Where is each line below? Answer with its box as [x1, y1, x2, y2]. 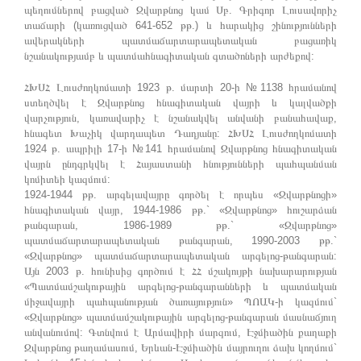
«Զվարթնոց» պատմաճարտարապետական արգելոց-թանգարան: [24, 249, 337, 262]
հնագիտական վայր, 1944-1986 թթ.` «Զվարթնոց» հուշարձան [24, 203, 337, 216]
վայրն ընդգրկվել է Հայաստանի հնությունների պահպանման [24, 157, 337, 170]
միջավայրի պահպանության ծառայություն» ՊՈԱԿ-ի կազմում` [24, 295, 337, 308]
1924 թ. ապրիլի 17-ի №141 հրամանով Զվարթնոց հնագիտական [24, 142, 337, 155]
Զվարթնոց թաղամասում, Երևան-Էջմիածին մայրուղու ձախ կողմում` [24, 341, 337, 354]
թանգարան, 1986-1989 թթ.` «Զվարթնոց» [24, 218, 337, 231]
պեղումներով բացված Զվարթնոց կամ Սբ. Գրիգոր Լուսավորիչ [24, 3, 337, 16]
